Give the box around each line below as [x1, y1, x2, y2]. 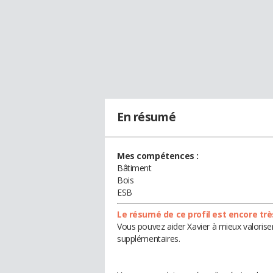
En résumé [117, 109, 176, 125]
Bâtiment [117, 162, 152, 174]
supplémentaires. [117, 233, 180, 244]
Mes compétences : [117, 150, 199, 161]
